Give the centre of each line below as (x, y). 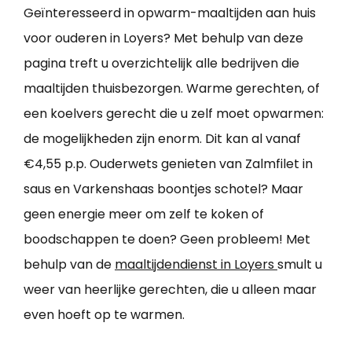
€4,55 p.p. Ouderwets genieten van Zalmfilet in (168, 163)
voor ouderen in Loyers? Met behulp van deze (163, 38)
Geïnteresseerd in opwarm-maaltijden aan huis (170, 13)
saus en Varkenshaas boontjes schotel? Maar (163, 189)
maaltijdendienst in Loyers (196, 264)
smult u (300, 264)
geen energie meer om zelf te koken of (144, 214)
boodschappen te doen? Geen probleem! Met (167, 239)
